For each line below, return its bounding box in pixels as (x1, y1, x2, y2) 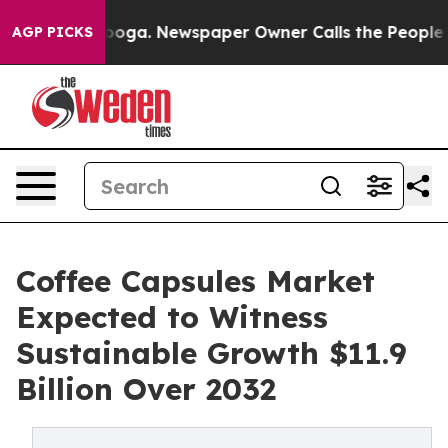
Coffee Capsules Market (16, 262, 375, 300)
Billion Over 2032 (16, 370, 276, 408)
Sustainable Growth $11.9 (16, 334, 407, 372)
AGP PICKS (12, 23, 93, 41)
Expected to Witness (16, 298, 328, 336)
